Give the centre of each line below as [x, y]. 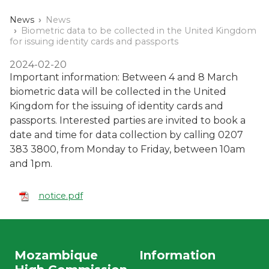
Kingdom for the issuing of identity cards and [116, 106]
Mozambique [56, 255]
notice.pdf [61, 195]
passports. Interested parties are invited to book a [128, 120]
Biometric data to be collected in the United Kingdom [139, 30]
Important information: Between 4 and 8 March [124, 77]
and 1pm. [31, 163]
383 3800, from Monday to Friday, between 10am [127, 149]
